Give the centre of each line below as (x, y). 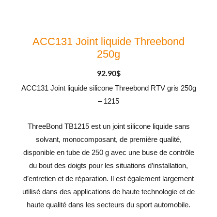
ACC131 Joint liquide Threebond (108, 41)
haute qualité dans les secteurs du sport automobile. (108, 205)
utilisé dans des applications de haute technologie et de (108, 192)
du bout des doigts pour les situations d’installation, (108, 166)
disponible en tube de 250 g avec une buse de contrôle (108, 153)
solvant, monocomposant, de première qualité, (108, 140)
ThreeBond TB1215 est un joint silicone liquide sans (108, 127)
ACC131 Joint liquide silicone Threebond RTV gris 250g (108, 88)
